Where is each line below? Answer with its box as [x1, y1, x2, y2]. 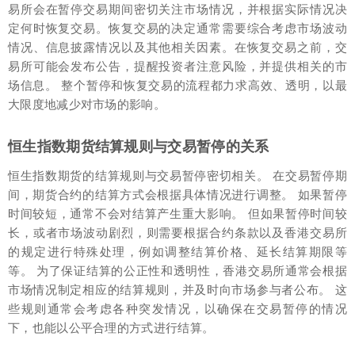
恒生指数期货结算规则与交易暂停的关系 [8, 138, 269, 155]
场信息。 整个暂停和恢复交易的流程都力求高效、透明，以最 [8, 78, 347, 93]
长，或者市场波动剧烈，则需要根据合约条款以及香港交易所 [8, 225, 347, 240]
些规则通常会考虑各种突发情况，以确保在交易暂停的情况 [8, 301, 347, 316]
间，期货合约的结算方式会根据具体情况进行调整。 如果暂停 [8, 187, 347, 202]
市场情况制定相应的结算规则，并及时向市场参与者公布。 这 [8, 282, 347, 297]
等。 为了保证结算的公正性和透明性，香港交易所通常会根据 [8, 263, 347, 278]
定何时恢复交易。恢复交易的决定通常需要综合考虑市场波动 [8, 21, 347, 36]
